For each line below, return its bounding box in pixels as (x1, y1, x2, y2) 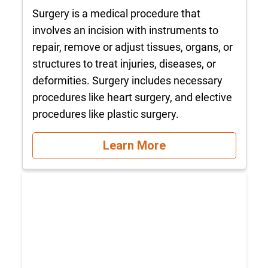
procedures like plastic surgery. (32, 107, 179, 120)
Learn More (102, 138, 166, 153)
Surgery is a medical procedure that (32, 7, 200, 20)
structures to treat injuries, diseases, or (32, 57, 216, 70)
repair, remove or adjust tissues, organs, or (32, 40, 233, 53)
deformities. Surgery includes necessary (32, 74, 223, 87)
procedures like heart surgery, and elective (32, 90, 232, 103)
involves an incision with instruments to (32, 23, 218, 36)
